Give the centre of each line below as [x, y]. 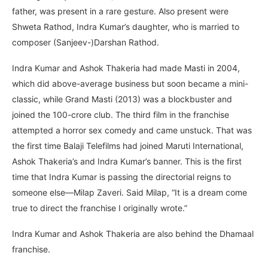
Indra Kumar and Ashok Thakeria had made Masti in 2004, [126, 68]
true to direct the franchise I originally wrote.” [100, 208]
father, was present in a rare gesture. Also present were [120, 11]
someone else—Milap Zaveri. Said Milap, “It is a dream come [130, 192]
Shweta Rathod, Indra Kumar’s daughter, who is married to [126, 26]
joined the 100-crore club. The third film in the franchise [121, 114]
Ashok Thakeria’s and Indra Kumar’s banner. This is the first [127, 161]
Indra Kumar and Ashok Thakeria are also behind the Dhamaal [133, 233]
